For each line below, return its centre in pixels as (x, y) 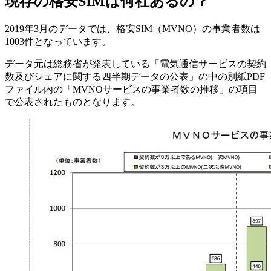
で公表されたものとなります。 (73, 102)
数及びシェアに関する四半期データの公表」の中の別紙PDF (135, 77)
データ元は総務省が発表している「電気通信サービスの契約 (135, 64)
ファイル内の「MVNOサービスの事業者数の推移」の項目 (131, 90)
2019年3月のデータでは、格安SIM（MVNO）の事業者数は (132, 29)
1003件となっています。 (58, 42)
